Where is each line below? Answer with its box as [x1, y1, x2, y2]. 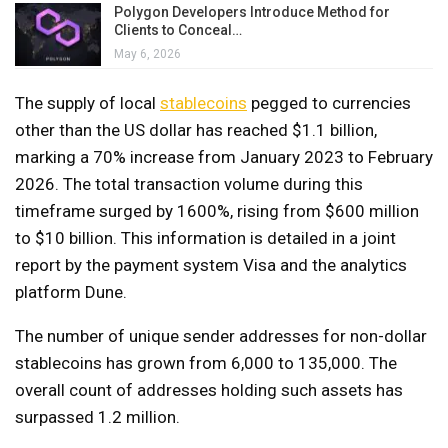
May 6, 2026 [114, 46, 181, 61]
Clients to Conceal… [114, 21, 242, 38]
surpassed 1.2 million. [15, 406, 180, 427]
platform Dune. [15, 281, 127, 302]
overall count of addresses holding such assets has [15, 379, 403, 400]
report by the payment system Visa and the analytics [15, 254, 407, 275]
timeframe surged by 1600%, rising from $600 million [15, 200, 419, 221]
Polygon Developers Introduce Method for [114, 3, 390, 20]
